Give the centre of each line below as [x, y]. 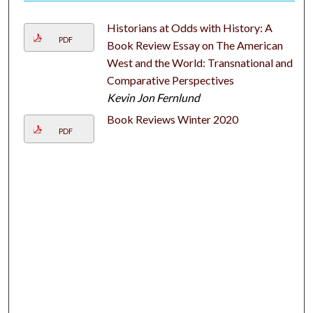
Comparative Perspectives [170, 80]
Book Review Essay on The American [195, 45]
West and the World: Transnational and [199, 63]
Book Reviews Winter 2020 [172, 119]
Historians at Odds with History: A [189, 28]
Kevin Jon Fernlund [153, 98]
